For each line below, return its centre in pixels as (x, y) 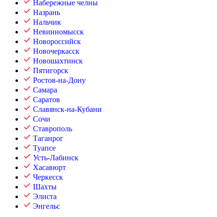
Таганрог (48, 138)
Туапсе (44, 148)
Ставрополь (53, 129)
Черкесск (48, 177)
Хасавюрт (49, 167)
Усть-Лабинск (56, 158)
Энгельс (46, 206)
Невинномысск (58, 32)
